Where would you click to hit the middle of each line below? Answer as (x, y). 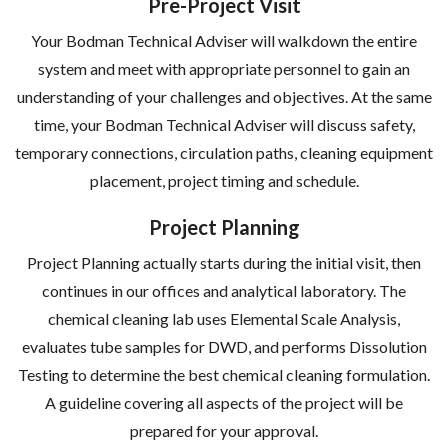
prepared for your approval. (224, 430)
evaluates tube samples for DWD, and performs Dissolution (224, 346)
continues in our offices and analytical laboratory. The (224, 290)
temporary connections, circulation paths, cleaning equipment (224, 152)
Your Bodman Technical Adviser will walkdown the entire (224, 40)
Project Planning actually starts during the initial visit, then (224, 262)
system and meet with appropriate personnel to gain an (224, 68)
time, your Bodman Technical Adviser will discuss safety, (224, 124)
